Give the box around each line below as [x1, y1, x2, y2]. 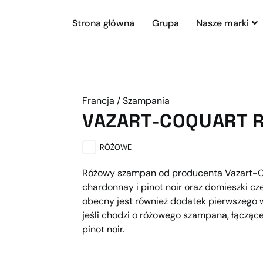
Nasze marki [196, 17, 249, 29]
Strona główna [72, 17, 134, 29]
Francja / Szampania [82, 95, 170, 107]
